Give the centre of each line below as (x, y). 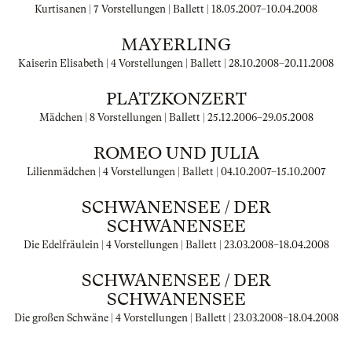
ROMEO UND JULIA (176, 153)
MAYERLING (176, 44)
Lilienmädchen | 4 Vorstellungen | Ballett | (123, 172)
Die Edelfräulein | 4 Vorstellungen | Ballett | (123, 245)
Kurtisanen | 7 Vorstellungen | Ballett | (123, 9)
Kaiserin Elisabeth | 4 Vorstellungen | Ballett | (123, 63)
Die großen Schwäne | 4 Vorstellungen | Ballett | (123, 318)
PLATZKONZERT (176, 99)
